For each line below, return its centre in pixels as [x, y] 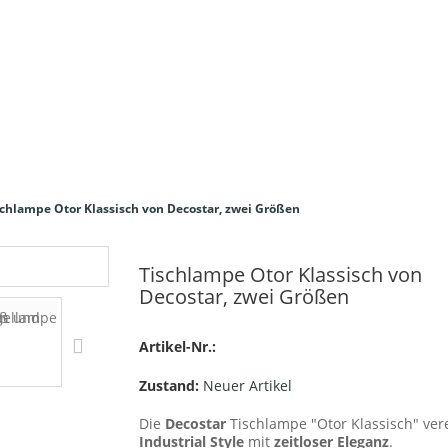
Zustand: [169, 385]
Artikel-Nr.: [177, 346]
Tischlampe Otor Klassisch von [280, 274]
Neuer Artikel [247, 385]
